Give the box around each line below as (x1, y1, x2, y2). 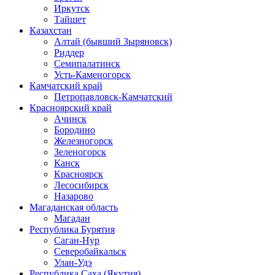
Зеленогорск (54, 146, 106, 157)
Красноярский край (29, 102, 112, 113)
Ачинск (54, 113, 87, 124)
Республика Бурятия (29, 223, 115, 234)
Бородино (54, 124, 95, 135)
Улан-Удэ (54, 257, 92, 268)
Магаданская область (29, 201, 118, 212)
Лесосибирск (54, 179, 109, 190)
